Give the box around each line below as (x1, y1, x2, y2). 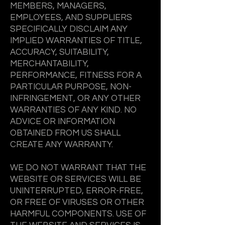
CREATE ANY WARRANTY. (10, 140, 113, 149)
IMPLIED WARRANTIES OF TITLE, (10, 36, 142, 45)
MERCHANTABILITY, (10, 59, 89, 68)
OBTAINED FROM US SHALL (10, 129, 121, 138)
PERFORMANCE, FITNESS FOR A (10, 71, 142, 80)
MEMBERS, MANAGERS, (10, 2, 106, 11)
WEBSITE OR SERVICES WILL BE (10, 175, 141, 184)
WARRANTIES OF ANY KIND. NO (10, 105, 137, 115)
